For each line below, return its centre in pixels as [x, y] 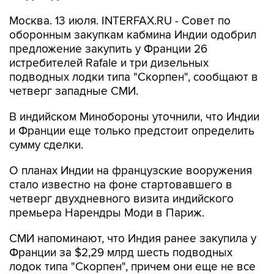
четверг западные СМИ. [74, 91]
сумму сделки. [46, 145]
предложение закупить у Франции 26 [108, 49]
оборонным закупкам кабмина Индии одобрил [133, 35]
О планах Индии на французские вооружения [131, 171]
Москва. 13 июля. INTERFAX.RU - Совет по [120, 21]
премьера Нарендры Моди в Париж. [107, 213]
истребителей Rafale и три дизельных [109, 63]
